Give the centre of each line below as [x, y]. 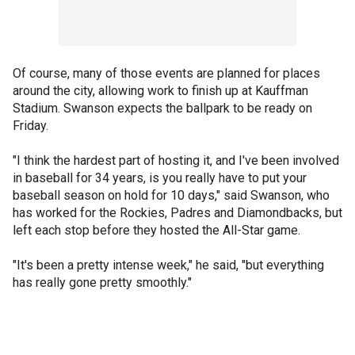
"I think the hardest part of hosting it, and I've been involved [176, 160]
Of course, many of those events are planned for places [166, 73]
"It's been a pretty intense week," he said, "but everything [168, 265]
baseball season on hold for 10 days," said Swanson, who [171, 195]
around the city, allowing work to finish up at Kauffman [160, 91]
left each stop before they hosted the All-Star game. [157, 230]
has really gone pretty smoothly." [102, 282]
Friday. [31, 126]
